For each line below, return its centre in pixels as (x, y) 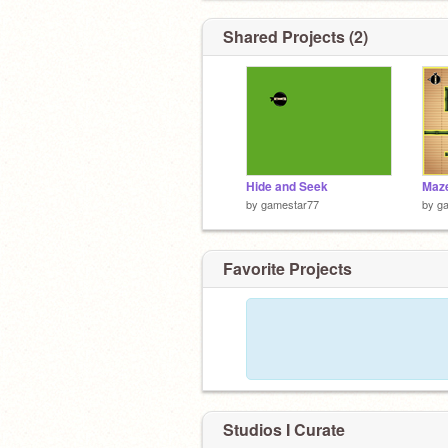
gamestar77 (290, 204)
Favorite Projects (287, 268)
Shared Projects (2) (295, 36)
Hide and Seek (287, 186)
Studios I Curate (284, 429)
